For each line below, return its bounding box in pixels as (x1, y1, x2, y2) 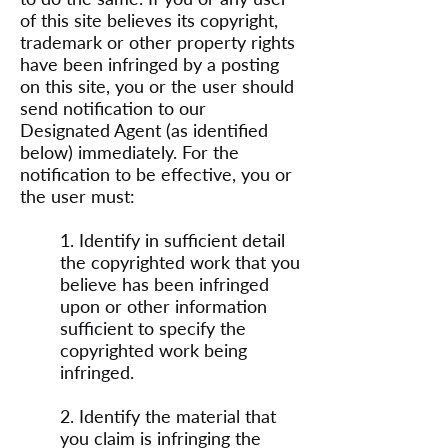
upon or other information (60, 295, 267, 317)
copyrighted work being (60, 339, 247, 361)
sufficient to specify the (60, 317, 246, 339)
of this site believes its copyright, (20, 9, 278, 31)
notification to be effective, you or (20, 163, 292, 185)
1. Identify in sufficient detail (60, 229, 285, 251)
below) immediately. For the (20, 141, 239, 163)
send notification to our (20, 97, 206, 119)
